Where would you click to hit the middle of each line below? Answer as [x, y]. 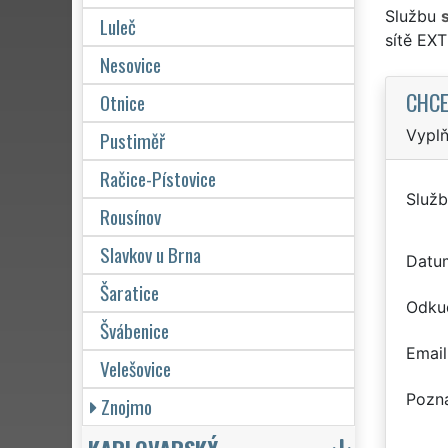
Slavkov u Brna [150, 254]
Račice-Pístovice [158, 178]
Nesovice [130, 64]
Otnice [122, 102]
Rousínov [130, 216]
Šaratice [129, 292]
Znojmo [126, 406]
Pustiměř [132, 140]
